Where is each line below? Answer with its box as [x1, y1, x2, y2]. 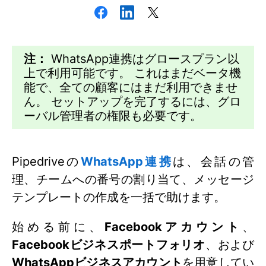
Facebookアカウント [104, 220, 242, 234]
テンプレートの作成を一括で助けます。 [12, 190, 226, 204]
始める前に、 [12, 220, 104, 234]
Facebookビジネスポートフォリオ [12, 237, 205, 252]
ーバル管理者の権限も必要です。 [24, 109, 202, 123]
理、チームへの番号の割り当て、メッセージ [12, 172, 254, 186]
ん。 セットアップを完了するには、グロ [24, 94, 241, 109]
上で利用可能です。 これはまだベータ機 [24, 66, 241, 80]
